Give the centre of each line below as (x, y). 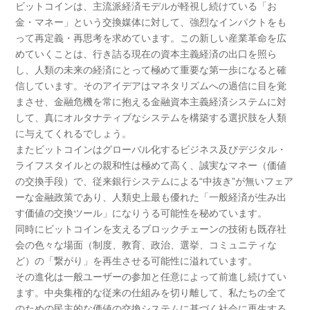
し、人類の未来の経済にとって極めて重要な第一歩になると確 (151, 70)
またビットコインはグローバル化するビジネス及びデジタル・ (151, 149)
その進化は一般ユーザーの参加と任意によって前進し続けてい (151, 277)
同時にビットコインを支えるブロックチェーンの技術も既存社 (151, 229)
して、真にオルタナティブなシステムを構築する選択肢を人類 (151, 118)
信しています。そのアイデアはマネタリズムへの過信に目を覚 (151, 86)
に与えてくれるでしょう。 (74, 134)
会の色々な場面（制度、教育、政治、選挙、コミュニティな (146, 245)
